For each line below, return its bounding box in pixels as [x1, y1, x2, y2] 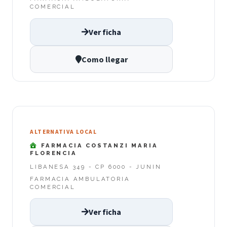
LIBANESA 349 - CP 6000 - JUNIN [30, 163, 162, 170]
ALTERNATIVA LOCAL [30, 128, 97, 135]
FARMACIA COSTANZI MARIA [38, 142, 158, 149]
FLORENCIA [30, 149, 77, 157]
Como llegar [81, 54, 128, 64]
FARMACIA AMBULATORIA [30, 175, 130, 182]
